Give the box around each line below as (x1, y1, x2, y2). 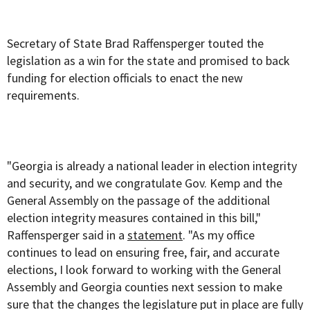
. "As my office (183, 227, 255, 244)
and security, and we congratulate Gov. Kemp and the (7, 175, 282, 192)
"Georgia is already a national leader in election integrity (7, 158, 297, 174)
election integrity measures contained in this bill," (7, 210, 261, 226)
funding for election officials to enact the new (7, 70, 243, 86)
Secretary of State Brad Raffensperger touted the (7, 35, 264, 52)
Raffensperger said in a (7, 227, 127, 244)
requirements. (7, 87, 80, 104)
